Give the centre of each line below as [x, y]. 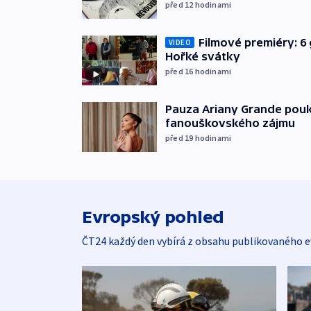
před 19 [180, 138]
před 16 [180, 72]
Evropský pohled [153, 217]
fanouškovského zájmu [230, 123]
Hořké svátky [203, 57]
